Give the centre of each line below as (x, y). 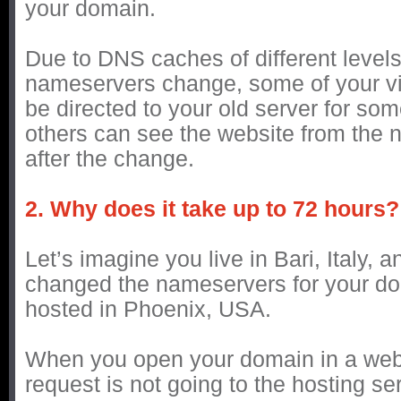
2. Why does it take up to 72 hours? (212, 209)
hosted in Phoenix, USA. (148, 309)
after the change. (110, 158)
